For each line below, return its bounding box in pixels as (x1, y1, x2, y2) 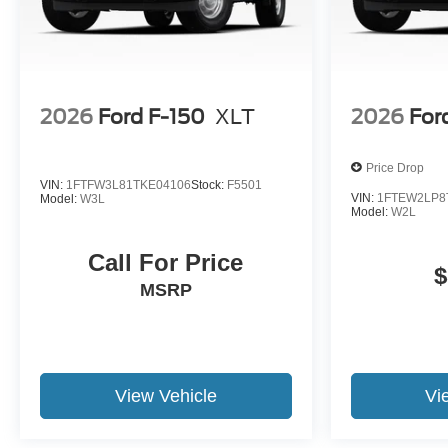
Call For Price (88, 249, 244, 277)
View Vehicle (114, 386, 217, 407)
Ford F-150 (98, 104, 205, 129)
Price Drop (365, 160, 424, 175)
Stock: (191, 178, 227, 193)
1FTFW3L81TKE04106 (66, 178, 191, 193)
